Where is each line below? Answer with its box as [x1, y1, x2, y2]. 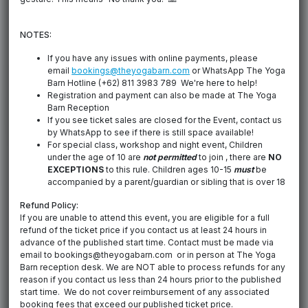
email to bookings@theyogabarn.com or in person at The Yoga [20, 250, 276, 261]
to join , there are [197, 152, 269, 163]
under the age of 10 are [47, 152, 144, 163]
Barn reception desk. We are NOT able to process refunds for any [20, 262, 286, 273]
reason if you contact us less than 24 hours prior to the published [20, 274, 282, 285]
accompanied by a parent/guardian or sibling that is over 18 [47, 177, 286, 188]
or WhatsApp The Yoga [190, 65, 286, 76]
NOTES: [20, 30, 52, 41]
